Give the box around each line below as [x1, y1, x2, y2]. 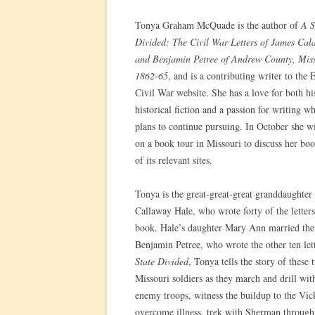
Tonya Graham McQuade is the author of [135, 18, 301, 32]
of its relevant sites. [135, 153, 212, 167]
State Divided [135, 255, 188, 268]
